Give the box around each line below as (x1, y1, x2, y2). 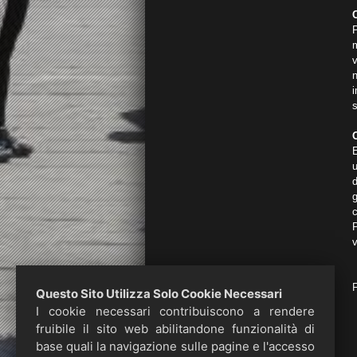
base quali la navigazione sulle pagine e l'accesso (36, 339, 315, 354)
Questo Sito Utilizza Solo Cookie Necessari (36, 286, 282, 301)
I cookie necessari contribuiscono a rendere (36, 304, 315, 319)
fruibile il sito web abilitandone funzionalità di (36, 321, 315, 336)
